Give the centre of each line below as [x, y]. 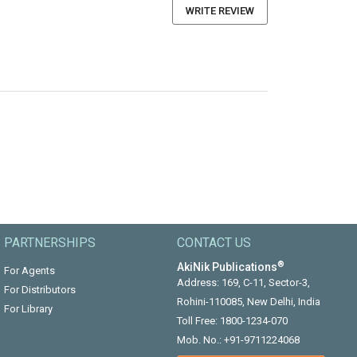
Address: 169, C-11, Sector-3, [243, 282]
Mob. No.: [200, 340]
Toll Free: [198, 321]
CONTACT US [214, 243]
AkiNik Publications [227, 267]
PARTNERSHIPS [49, 243]
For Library [28, 309]
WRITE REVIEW [220, 11]
